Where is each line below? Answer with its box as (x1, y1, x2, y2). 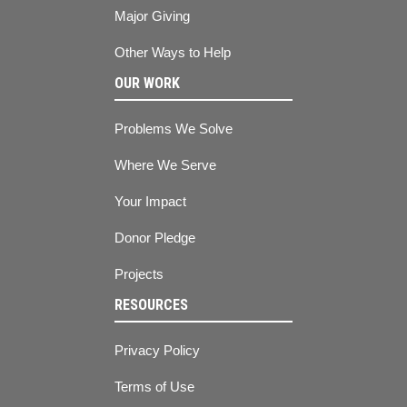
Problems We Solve (114, 120, 233, 136)
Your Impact (114, 193, 186, 209)
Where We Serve (114, 156, 216, 173)
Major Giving (114, 7, 190, 24)
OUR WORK (114, 74, 180, 92)
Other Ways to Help (114, 44, 231, 60)
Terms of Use (114, 378, 194, 394)
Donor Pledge (114, 229, 195, 245)
